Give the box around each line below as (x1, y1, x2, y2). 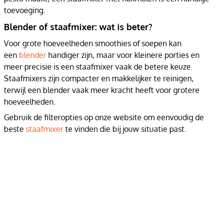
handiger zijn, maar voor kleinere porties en (46, 50, 200, 60)
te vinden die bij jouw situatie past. (65, 124, 186, 134)
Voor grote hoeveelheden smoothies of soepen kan (4, 38, 182, 48)
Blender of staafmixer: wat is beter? (4, 21, 152, 32)
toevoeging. (4, 5, 45, 15)
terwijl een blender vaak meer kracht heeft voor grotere (4, 85, 200, 95)
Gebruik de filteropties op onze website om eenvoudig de (4, 112, 204, 122)
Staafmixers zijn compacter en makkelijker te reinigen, (4, 73, 194, 83)
